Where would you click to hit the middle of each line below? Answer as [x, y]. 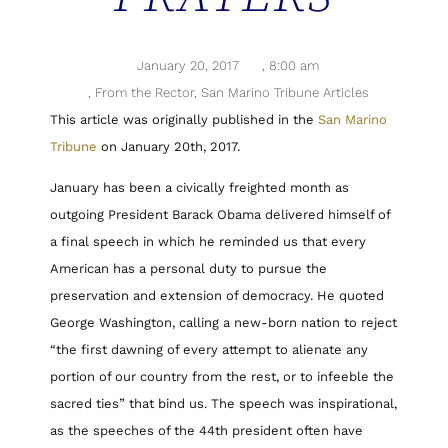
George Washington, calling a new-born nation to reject [223, 323]
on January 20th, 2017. [168, 147]
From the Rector [144, 93]
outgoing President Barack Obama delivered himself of [220, 215]
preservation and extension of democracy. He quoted [217, 296]
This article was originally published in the [182, 120]
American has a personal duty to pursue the [188, 269]
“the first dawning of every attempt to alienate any [209, 350]
